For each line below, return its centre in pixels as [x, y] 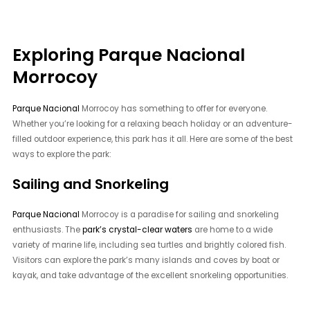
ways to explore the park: [62, 154]
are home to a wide [233, 229]
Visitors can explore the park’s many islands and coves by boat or [146, 260]
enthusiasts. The [48, 229]
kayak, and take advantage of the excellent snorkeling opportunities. [151, 275]
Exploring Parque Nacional [129, 55]
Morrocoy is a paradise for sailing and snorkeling [180, 214]
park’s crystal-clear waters [138, 229]
